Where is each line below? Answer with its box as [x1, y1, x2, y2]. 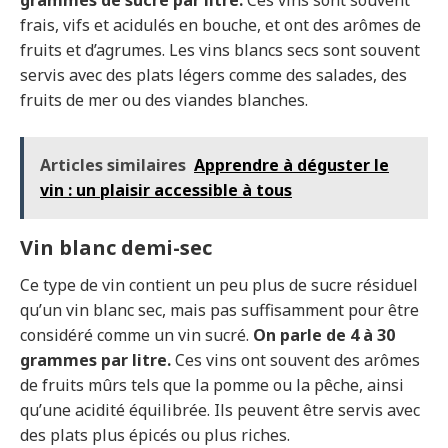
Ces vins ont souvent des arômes [171, 349, 420, 372]
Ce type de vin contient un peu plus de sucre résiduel [20, 274, 418, 297]
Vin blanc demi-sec [20, 234, 212, 262]
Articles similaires [40, 154, 186, 177]
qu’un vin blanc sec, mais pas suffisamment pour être [20, 299, 419, 322]
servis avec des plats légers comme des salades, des [20, 64, 407, 87]
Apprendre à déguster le [194, 154, 389, 177]
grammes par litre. [20, 349, 171, 372]
